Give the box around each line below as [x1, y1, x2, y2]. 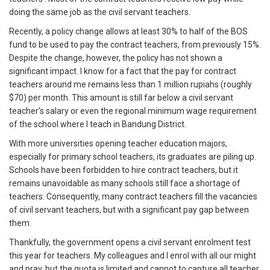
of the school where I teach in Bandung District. [9, 119, 186, 130]
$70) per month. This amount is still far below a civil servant [9, 93, 233, 103]
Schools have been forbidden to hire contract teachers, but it [9, 165, 238, 175]
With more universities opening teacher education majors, [9, 139, 227, 149]
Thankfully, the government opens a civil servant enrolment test [9, 237, 251, 248]
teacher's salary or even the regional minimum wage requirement [9, 106, 257, 116]
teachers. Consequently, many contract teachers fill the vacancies [9, 192, 257, 202]
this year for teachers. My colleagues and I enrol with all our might [9, 251, 256, 261]
